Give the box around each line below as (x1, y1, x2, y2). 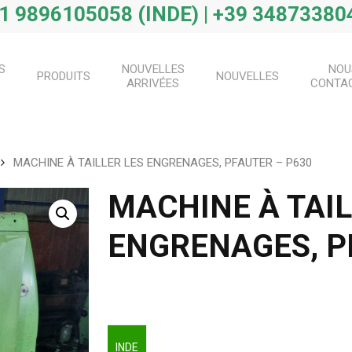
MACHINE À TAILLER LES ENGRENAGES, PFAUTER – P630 (13, 155, 312, 170)
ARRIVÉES (126, 76, 179, 90)
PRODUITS (36, 69, 90, 83)
